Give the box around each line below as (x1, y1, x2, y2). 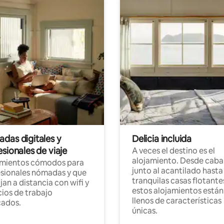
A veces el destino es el (132, 145, 215, 156)
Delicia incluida (132, 132, 192, 144)
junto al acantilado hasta (132, 165, 223, 176)
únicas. (132, 205, 157, 216)
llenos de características (132, 195, 221, 206)
